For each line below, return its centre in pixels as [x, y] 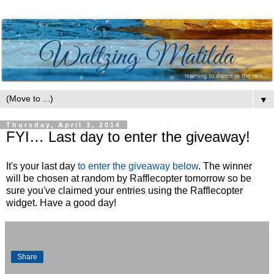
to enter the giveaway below [138, 166]
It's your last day [42, 166]
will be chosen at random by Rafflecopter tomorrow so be [129, 179]
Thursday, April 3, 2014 [64, 125]
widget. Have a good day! [61, 203]
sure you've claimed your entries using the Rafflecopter [124, 191]
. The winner [225, 166]
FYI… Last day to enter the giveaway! [128, 137]
